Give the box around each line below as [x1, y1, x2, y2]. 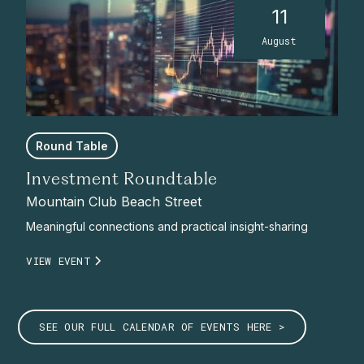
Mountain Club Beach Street [26, 193, 202, 210]
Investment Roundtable [26, 171, 219, 189]
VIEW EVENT [26, 254, 91, 268]
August [262, 33, 297, 47]
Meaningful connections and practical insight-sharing [26, 219, 309, 234]
